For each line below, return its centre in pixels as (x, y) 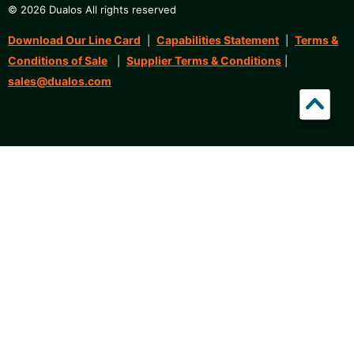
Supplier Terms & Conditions (204, 61)
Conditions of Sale (58, 61)
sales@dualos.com (60, 81)
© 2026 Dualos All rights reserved (92, 10)
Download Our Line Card (74, 40)
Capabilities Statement (218, 40)
